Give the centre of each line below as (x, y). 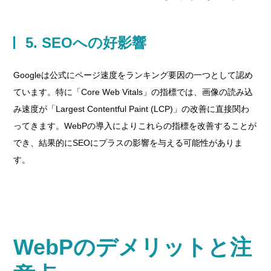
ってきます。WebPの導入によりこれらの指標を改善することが (135, 126)
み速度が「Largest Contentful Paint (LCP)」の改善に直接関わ (132, 109)
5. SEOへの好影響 (86, 43)
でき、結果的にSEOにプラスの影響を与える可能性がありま (128, 143)
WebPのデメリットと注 (133, 247)
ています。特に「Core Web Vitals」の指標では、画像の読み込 (133, 92)
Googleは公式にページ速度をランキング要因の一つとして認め (133, 75)
